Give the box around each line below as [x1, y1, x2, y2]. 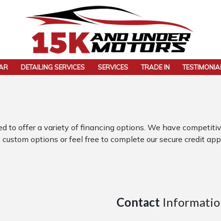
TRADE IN [141, 63, 170, 71]
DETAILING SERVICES [21, 63, 85, 71]
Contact [116, 195, 160, 209]
